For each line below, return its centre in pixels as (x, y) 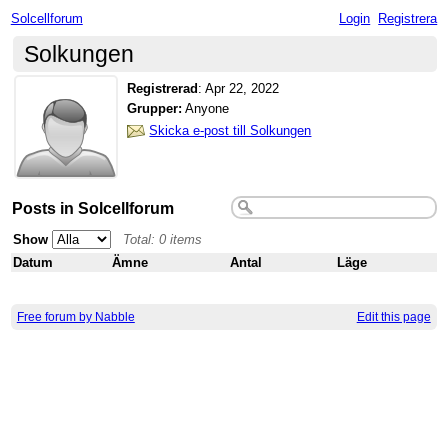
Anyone (206, 109)
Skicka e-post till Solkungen (230, 130)
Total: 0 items (163, 239)
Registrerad (163, 88)
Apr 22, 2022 (242, 88)
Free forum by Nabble (75, 316)
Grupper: (155, 109)
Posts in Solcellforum (93, 207)
